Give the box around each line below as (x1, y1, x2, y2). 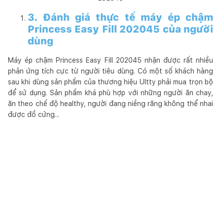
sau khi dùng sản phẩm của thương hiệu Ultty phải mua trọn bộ (8, 77, 213, 86)
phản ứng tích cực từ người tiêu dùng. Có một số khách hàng (8, 67, 213, 75)
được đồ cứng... (8, 110, 61, 118)
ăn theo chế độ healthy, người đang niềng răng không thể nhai (8, 99, 213, 108)
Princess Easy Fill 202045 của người (28, 23, 213, 35)
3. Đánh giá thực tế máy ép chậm (28, 11, 213, 23)
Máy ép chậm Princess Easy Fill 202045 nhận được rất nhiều (8, 56, 213, 64)
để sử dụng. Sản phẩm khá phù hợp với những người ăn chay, (8, 88, 213, 97)
